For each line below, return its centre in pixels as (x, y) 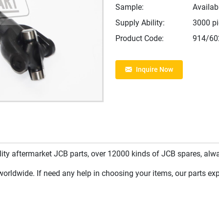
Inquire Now (155, 70)
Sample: (130, 7)
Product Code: (140, 39)
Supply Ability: (140, 23)
